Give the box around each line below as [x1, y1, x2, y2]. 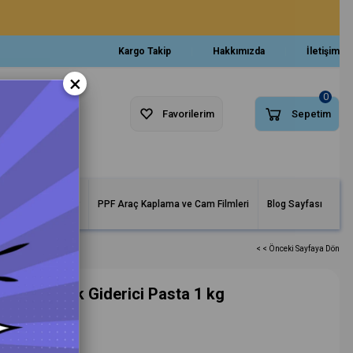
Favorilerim [162, 108, 215, 120]
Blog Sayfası [267, 199, 322, 210]
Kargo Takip [118, 46, 171, 57]
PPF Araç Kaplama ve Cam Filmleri [98, 199, 249, 210]
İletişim [307, 46, 340, 57]
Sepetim [292, 108, 331, 120]
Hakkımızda [213, 46, 265, 57]
